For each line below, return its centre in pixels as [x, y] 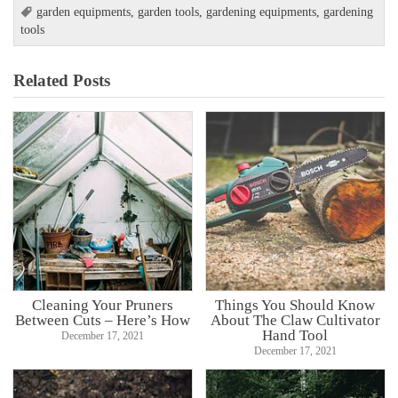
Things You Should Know [295, 304]
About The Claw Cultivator [295, 319]
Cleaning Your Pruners [103, 304]
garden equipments [84, 12]
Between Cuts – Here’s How [103, 319]
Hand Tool [295, 334]
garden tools [169, 12]
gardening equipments [262, 12]
